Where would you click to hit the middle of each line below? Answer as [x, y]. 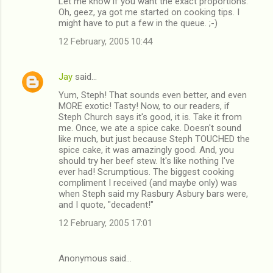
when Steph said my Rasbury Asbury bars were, [153, 193]
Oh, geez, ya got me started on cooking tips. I [149, 12]
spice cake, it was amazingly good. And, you [146, 150]
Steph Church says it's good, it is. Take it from [150, 117]
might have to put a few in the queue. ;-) [138, 23]
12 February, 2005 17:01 [105, 223]
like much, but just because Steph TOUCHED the [154, 139]
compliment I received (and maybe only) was [148, 183]
